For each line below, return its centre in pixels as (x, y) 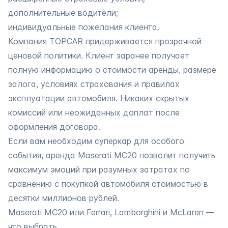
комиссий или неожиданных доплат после (94, 112)
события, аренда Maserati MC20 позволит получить (112, 155)
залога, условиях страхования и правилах (94, 84)
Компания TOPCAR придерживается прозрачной (105, 41)
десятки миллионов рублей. (64, 198)
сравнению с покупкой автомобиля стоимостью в (108, 183)
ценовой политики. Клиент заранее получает (99, 55)
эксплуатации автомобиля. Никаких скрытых (99, 98)
